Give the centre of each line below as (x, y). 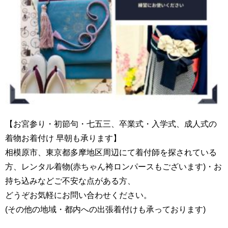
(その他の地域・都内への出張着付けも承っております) (105, 209)
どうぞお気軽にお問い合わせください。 (78, 195)
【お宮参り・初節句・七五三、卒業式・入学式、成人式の (111, 124)
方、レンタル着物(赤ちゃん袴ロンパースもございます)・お (113, 166)
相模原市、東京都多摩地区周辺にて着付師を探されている (111, 152)
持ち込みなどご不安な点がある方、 (70, 181)
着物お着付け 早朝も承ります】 (63, 138)
